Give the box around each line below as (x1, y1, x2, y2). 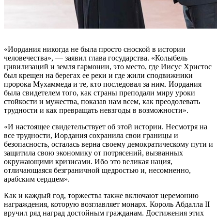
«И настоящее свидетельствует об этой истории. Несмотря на (4, 122, 207, 131)
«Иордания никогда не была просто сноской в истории (4, 45, 186, 53)
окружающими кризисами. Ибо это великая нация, (4, 157, 172, 166)
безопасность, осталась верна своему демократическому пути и (4, 139, 213, 148)
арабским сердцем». (4, 174, 70, 183)
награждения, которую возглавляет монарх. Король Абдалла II (4, 200, 210, 208)
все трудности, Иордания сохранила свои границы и (4, 131, 178, 139)
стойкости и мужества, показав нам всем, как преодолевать (4, 97, 200, 106)
